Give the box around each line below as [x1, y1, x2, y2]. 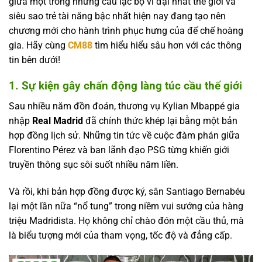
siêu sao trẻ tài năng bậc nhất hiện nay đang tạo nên [9, 10, 226, 22]
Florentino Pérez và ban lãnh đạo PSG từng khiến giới [9, 144, 229, 156]
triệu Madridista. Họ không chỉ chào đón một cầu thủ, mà [9, 215, 244, 226]
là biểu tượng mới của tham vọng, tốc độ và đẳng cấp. [9, 229, 232, 241]
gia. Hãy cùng [9, 39, 68, 51]
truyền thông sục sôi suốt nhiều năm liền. [9, 158, 178, 170]
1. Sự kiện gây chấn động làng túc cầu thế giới [9, 79, 242, 93]
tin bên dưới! [9, 54, 60, 65]
